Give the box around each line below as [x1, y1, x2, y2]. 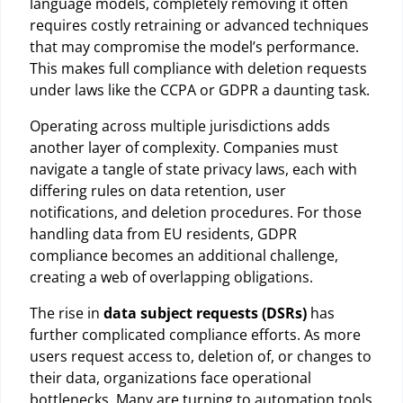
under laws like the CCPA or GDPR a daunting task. [30, 80, 370, 101]
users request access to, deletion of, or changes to [30, 346, 372, 367]
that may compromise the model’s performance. [30, 37, 359, 58]
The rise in [30, 303, 103, 324]
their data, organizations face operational [30, 368, 311, 389]
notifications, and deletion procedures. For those [30, 202, 362, 223]
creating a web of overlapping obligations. [30, 267, 313, 288]
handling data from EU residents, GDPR [30, 224, 297, 245]
